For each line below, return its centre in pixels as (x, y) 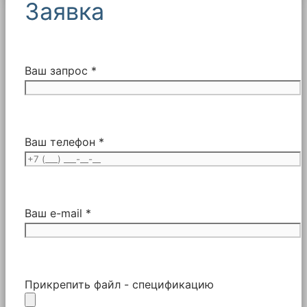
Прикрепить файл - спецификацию (119, 284)
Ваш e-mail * (58, 213)
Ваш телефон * (64, 142)
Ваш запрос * (61, 70)
